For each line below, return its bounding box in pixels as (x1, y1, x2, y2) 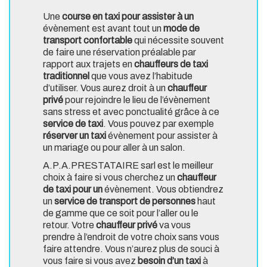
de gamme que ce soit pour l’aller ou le (43, 208, 198, 219)
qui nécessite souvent (134, 35, 224, 46)
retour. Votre (43, 220, 96, 231)
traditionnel (43, 71, 89, 82)
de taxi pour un (43, 184, 103, 195)
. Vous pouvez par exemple (103, 119, 214, 129)
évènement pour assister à (108, 131, 218, 141)
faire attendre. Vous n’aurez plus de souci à (43, 244, 219, 254)
